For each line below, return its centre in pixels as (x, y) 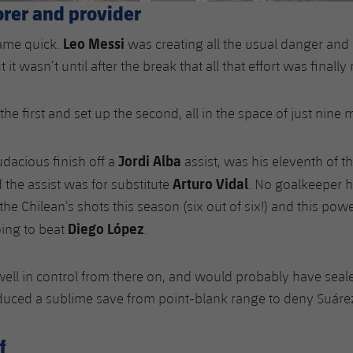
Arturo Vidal (210, 184)
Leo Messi (94, 43)
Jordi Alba (150, 161)
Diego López (106, 229)
